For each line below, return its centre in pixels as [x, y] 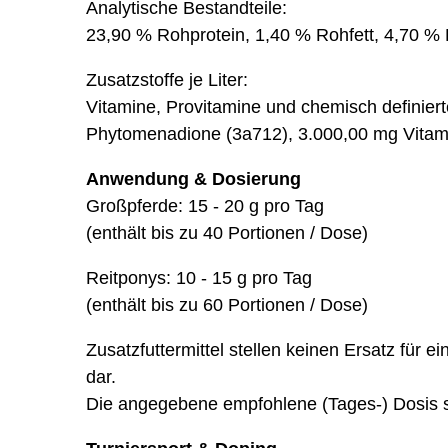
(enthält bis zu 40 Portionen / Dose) [226, 233]
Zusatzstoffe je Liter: [166, 80]
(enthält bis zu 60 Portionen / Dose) [226, 305]
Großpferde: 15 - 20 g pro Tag [204, 206]
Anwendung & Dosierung [193, 179]
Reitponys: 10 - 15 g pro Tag [198, 278]
